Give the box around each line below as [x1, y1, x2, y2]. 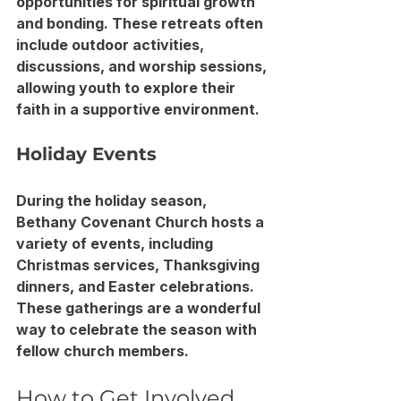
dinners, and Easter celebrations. [16, 277, 258, 295]
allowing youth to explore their [16, 78, 239, 97]
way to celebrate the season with [16, 320, 260, 338]
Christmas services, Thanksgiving [16, 255, 263, 274]
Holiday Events [16, 142, 157, 165]
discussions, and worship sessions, [16, 56, 270, 75]
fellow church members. [16, 341, 189, 360]
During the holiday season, [16, 191, 210, 209]
